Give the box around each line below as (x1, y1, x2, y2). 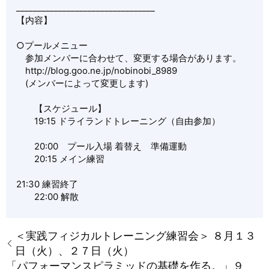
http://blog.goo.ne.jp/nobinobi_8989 (16, 65, 178, 77)
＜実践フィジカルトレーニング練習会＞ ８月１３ (15, 229, 256, 243)
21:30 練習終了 (16, 178, 79, 190)
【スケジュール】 (16, 103, 107, 115)
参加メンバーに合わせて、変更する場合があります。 (16, 52, 242, 64)
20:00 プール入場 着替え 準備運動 (16, 141, 187, 153)
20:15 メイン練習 (16, 153, 105, 165)
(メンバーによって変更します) (16, 77, 149, 89)
